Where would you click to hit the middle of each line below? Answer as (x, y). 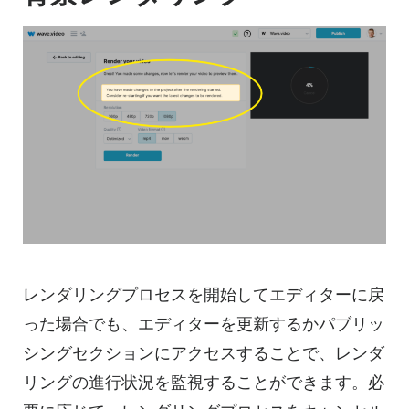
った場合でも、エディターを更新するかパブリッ (204, 324)
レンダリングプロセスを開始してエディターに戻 (204, 295)
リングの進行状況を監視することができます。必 (204, 383)
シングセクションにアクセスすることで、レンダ (204, 353)
